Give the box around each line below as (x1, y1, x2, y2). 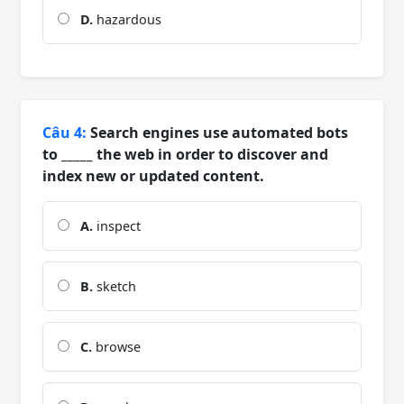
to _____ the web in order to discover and (42, 143, 328, 164)
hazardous (93, 10, 161, 28)
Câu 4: (42, 122, 87, 142)
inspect (93, 216, 141, 234)
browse (92, 337, 141, 355)
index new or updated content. (42, 165, 264, 186)
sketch (93, 277, 136, 295)
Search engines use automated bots (87, 122, 348, 142)
